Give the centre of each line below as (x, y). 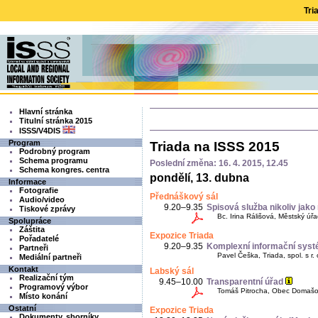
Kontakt (23, 269)
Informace (27, 182)
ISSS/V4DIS (40, 131)
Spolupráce (30, 221)
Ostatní (22, 308)
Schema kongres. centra (64, 170)
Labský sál (172, 272)
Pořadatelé (39, 238)
